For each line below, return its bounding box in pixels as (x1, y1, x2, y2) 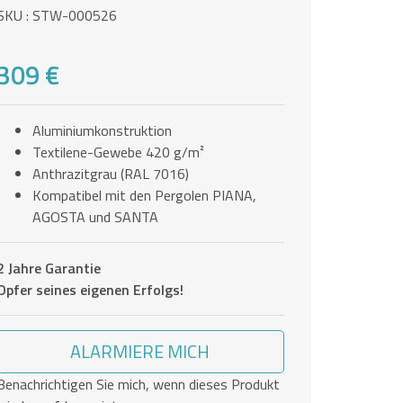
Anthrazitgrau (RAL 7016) (32, 162, 189, 184)
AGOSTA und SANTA (32, 205, 158, 228)
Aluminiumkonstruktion (32, 119, 172, 141)
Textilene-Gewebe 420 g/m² (32, 140, 204, 163)
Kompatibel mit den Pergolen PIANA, (32, 184, 256, 206)
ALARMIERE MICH (70, 336, 210, 365)
